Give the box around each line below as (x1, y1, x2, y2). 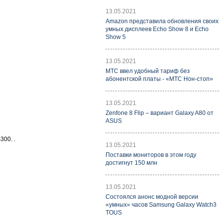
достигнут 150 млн (106, 159, 157, 166)
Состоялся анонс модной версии (106, 193, 198, 200)
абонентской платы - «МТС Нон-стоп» (106, 75, 213, 82)
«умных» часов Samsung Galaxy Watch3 (106, 201, 217, 208)
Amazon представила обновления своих (106, 18, 219, 25)
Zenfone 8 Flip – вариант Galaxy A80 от (106, 110, 214, 116)
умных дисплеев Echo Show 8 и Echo (106, 26, 209, 33)
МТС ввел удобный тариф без (106, 68, 190, 74)
